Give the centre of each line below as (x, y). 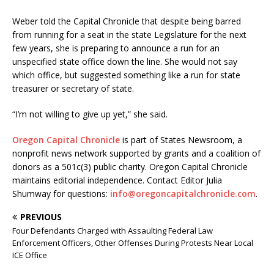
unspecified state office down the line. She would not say (125, 61)
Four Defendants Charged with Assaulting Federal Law (113, 231)
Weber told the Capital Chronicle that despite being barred (127, 21)
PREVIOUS (41, 217)
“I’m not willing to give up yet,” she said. (90, 114)
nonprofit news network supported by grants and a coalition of (136, 153)
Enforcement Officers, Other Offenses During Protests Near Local (133, 243)
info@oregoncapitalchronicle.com (183, 194)
